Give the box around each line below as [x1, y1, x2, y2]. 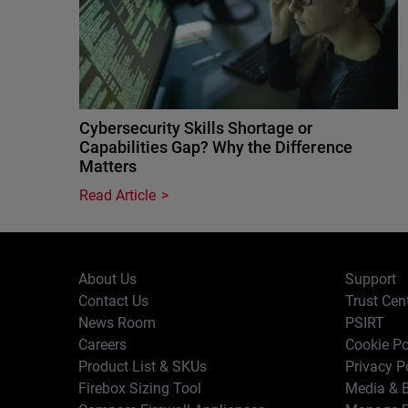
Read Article [79, 187, 157, 204]
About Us [78, 270, 138, 288]
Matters [79, 157, 138, 176]
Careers [78, 336, 127, 353]
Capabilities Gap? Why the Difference [79, 138, 352, 157]
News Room [78, 314, 157, 331]
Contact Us [78, 292, 149, 310]
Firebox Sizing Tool [78, 380, 202, 397]
